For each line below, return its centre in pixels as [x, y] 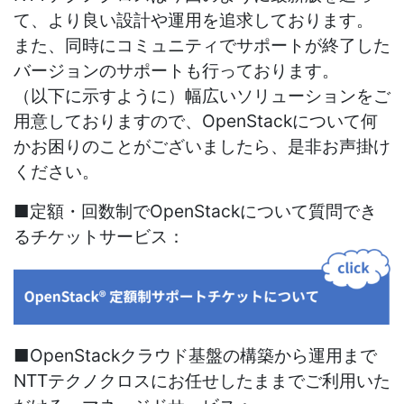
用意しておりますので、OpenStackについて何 [196, 121]
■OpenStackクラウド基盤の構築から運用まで [195, 356]
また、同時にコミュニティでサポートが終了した [202, 46]
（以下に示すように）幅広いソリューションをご [202, 96]
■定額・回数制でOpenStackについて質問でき [195, 211]
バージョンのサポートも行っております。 [176, 71]
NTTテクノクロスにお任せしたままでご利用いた [202, 381]
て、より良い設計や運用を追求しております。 [193, 20]
